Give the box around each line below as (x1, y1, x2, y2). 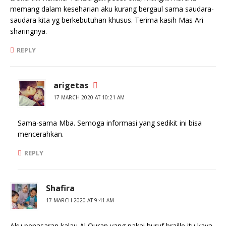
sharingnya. (10, 26, 47, 36)
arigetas (53, 80, 88, 91)
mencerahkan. (18, 129, 64, 139)
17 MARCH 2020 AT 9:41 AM (46, 197, 114, 204)
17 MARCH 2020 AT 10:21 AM (53, 94, 125, 101)
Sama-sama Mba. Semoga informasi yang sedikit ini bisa (18, 118, 202, 128)
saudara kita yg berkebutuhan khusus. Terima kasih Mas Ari (10, 15, 203, 25)
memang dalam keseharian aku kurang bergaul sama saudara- (10, 4, 214, 14)
